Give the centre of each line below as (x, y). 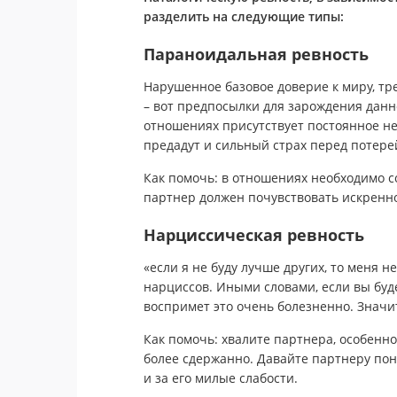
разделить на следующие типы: (244, 16)
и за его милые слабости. (221, 378)
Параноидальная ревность (256, 54)
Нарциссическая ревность (254, 235)
